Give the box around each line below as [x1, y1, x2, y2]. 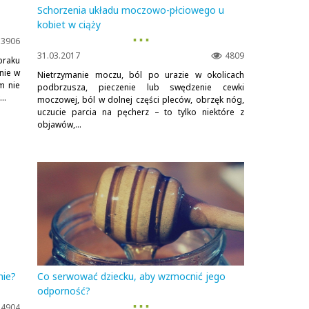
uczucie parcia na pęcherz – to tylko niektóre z [37, 106, 244, 118]
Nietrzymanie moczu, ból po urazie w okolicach [37, 69, 244, 81]
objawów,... [37, 119, 81, 130]
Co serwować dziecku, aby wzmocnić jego [37, 270, 226, 283]
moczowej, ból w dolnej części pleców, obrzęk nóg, [37, 94, 244, 106]
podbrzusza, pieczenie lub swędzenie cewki [37, 81, 244, 93]
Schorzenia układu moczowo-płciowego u [37, 3, 224, 17]
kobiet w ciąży [37, 18, 101, 31]
